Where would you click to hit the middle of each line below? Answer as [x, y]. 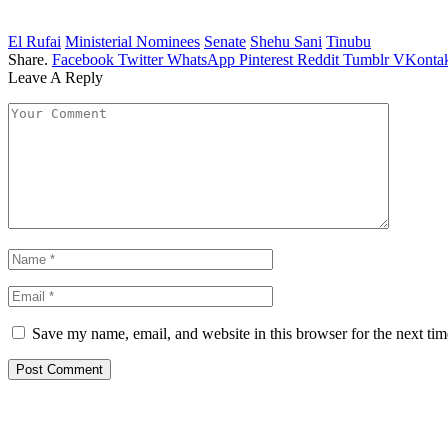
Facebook [83, 60]
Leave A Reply [55, 78]
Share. [28, 60]
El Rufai [34, 42]
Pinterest [266, 60]
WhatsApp [201, 60]
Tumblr [366, 60]
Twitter [140, 60]
